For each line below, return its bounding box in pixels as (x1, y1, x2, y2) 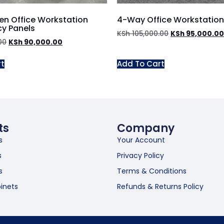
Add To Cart (117, 58, 164, 69)
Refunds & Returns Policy (117, 181, 203, 192)
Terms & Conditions (117, 166, 186, 176)
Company (117, 120, 174, 136)
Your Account (117, 135, 165, 145)
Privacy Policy (117, 150, 164, 161)
